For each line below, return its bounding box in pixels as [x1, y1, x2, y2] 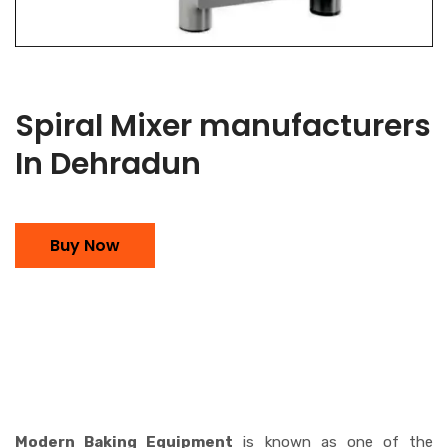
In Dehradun [15, 142, 201, 185]
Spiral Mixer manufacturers [15, 104, 431, 147]
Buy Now [50, 233, 120, 257]
